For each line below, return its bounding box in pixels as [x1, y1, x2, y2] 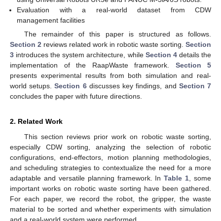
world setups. [10, 82, 55, 90]
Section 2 [10, 40, 41, 49]
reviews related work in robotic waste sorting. [41, 40, 185, 49]
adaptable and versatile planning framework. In [10, 174, 164, 183]
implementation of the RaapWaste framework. [10, 61, 176, 70]
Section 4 [145, 51, 177, 59]
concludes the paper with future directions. [10, 92, 142, 101]
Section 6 [54, 82, 87, 90]
